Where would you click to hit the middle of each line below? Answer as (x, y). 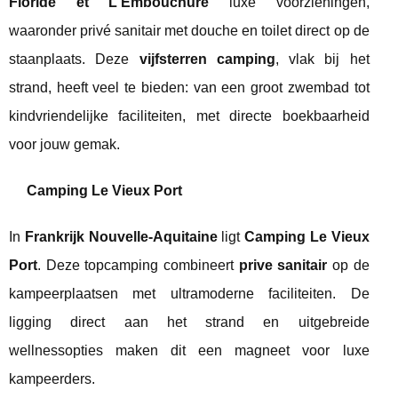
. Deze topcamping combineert (138, 266)
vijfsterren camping (207, 60)
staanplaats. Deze (74, 60)
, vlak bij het (322, 60)
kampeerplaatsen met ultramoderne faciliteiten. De (189, 294)
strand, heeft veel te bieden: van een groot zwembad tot (189, 88)
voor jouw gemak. (64, 145)
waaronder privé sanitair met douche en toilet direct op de (189, 31)
